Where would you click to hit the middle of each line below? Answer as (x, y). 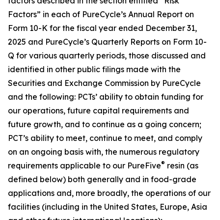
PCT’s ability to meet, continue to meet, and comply (105, 138)
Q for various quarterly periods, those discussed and (107, 55)
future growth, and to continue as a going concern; (105, 124)
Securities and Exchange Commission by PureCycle (104, 83)
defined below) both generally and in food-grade (102, 179)
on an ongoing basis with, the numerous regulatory (104, 152)
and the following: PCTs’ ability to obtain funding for (106, 97)
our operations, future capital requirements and (98, 110)
